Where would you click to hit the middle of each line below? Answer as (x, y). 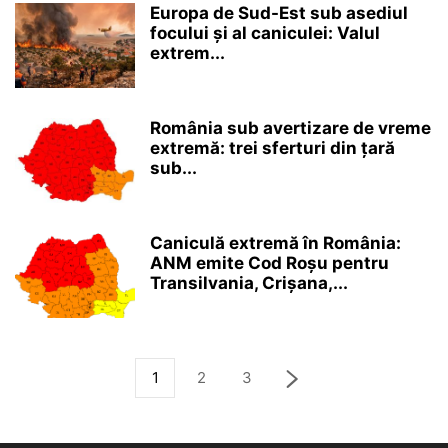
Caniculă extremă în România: (275, 243)
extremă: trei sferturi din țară (272, 148)
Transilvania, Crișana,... (249, 283)
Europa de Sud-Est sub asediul (279, 13)
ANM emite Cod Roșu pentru (269, 263)
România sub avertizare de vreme (290, 128)
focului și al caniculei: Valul (265, 33)
